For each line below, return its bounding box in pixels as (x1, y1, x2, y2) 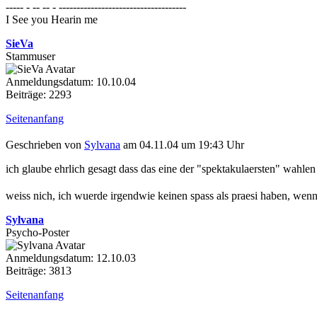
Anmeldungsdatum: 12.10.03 (6, 251, 136, 264)
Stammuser (6, 50, 55, 63)
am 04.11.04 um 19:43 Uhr (120, 138, 244, 151)
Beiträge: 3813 (6, 264, 71, 277)
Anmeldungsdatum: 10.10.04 (6, 76, 136, 88)
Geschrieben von (6, 138, 84, 151)
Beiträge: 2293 (6, 88, 71, 101)
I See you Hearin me (6, 13, 98, 26)
